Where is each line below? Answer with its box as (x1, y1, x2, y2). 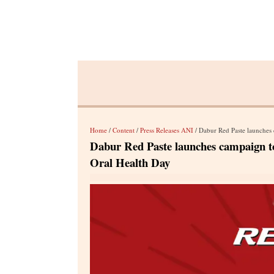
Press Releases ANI (140, 125, 193, 135)
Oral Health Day (90, 154, 170, 171)
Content (113, 125, 135, 135)
